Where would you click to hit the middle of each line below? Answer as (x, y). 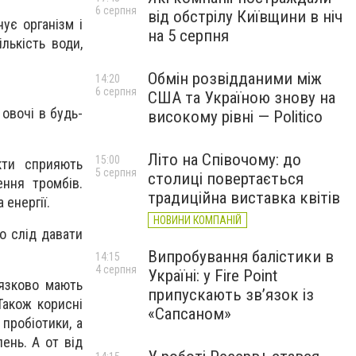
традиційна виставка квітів (244, 198)
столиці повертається (226, 179)
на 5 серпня (188, 36)
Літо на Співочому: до (224, 160)
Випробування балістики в (241, 257)
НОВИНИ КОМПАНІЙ (197, 220)
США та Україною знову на (242, 98)
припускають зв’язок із (231, 295)
